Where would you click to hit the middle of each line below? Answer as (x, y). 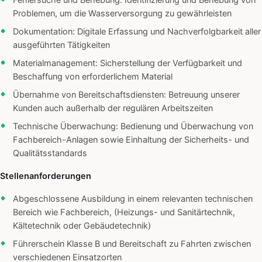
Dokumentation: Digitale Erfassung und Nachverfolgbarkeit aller (137, 32)
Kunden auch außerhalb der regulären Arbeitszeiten (113, 108)
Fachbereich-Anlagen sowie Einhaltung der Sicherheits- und (131, 140)
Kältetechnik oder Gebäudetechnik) (82, 226)
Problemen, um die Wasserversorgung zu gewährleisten (122, 14)
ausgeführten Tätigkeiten (61, 45)
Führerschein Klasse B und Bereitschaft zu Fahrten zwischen (132, 244)
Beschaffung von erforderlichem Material (93, 77)
